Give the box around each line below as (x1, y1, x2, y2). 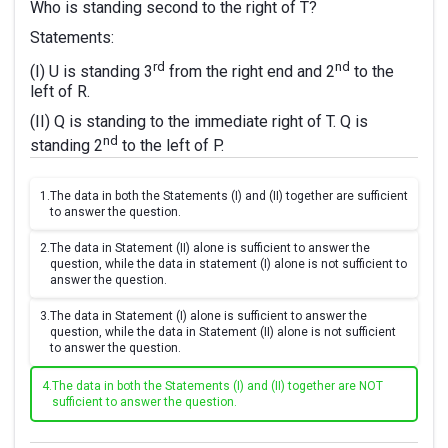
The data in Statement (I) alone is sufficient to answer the (50, 308, 367, 323)
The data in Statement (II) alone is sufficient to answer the (50, 240, 370, 255)
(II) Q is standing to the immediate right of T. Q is (30, 112, 368, 132)
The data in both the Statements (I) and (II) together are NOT (52, 378, 383, 393)
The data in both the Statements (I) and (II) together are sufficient (50, 188, 408, 203)
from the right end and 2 (165, 62, 335, 82)
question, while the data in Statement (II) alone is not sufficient (50, 324, 396, 339)
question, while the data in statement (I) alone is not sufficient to (50, 256, 407, 271)
